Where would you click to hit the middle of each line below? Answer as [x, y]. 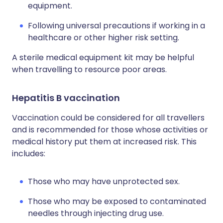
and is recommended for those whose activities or [110, 130]
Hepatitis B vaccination [66, 98]
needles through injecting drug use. [96, 213]
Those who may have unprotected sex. [104, 181]
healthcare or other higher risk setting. [104, 38]
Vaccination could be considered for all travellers [108, 118]
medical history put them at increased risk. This [104, 142]
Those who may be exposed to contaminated [117, 201]
